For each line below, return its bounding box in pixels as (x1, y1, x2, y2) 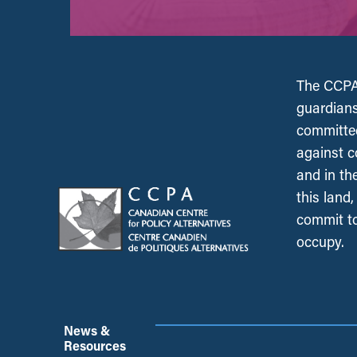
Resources (64, 337, 126, 355)
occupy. (296, 232, 344, 252)
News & (64, 322, 111, 339)
